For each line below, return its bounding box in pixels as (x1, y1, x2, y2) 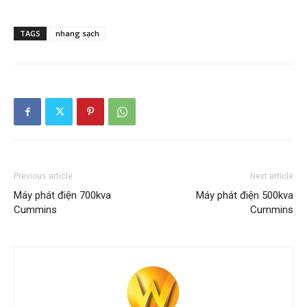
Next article (250, 171, 293, 182)
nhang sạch (56, 28, 99, 39)
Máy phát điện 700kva (14, 189, 111, 202)
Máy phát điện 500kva (196, 189, 293, 202)
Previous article (14, 171, 73, 182)
